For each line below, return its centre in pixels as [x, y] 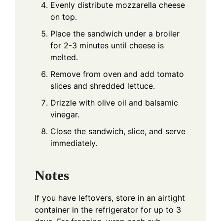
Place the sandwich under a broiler [115, 33]
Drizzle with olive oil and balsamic [114, 102]
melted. [64, 57]
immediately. [74, 143]
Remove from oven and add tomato [117, 74]
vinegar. [65, 114]
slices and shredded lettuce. [103, 86]
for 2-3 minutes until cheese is [107, 45]
